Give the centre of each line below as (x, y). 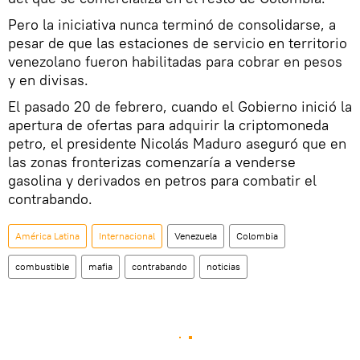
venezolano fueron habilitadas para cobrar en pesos (175, 62)
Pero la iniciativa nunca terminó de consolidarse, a (172, 25)
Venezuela (196, 236)
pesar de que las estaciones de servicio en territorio (178, 43)
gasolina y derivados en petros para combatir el (162, 181)
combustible (42, 267)
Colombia (257, 236)
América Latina (47, 236)
